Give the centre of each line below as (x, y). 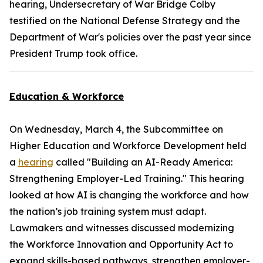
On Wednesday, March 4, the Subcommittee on (116, 129)
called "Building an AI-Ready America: (143, 162)
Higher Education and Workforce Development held (128, 146)
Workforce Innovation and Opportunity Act (124, 244)
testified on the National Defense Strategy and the (125, 21)
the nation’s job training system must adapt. (108, 211)
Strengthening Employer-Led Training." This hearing (127, 178)
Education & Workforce (67, 96)
